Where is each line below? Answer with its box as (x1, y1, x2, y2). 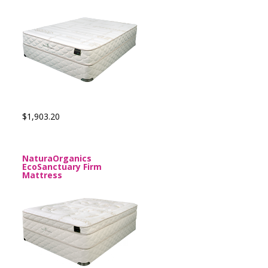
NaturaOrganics (22, 153, 92, 164)
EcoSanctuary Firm (22, 161, 102, 172)
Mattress (22, 169, 62, 181)
